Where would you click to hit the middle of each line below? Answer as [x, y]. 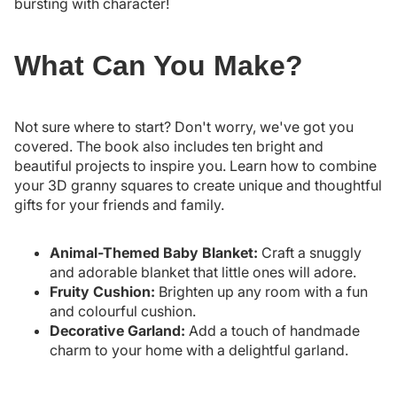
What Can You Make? [159, 65]
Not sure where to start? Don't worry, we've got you [184, 127]
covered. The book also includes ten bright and [169, 147]
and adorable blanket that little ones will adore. [203, 272]
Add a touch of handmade [272, 331]
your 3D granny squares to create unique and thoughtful [198, 186]
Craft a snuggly [310, 253]
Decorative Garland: [117, 331]
